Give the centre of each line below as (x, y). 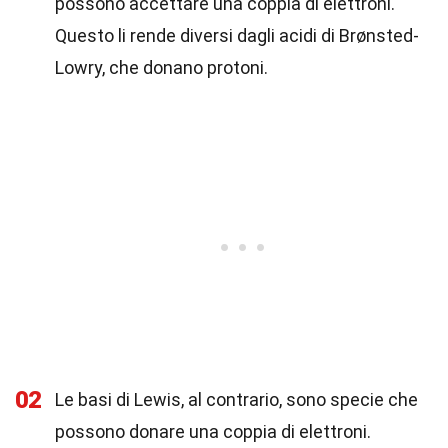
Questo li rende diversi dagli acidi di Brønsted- (237, 35)
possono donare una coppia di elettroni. (213, 431)
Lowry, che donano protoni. (161, 67)
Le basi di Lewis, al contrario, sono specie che (236, 399)
